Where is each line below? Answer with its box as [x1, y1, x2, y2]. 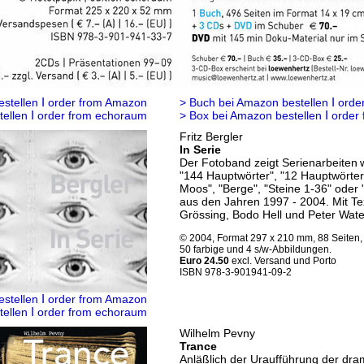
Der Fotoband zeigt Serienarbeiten [180, 156, 357, 169]
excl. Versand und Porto [229, 255, 336, 266]
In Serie [180, 143, 221, 156]
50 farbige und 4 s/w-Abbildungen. [180, 244, 331, 255]
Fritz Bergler [180, 130, 243, 143]
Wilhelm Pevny [180, 327, 255, 340]
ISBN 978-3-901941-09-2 [180, 266, 292, 278]
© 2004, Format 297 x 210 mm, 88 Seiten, [180, 232, 362, 244]
